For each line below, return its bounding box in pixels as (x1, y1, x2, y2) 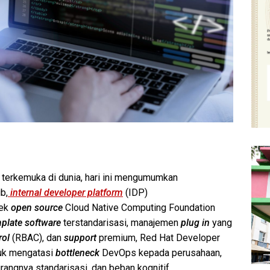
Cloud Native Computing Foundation (63, 201, 215, 213)
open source (11, 201, 63, 213)
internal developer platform (10, 186, 123, 198)
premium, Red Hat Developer (96, 231, 220, 243)
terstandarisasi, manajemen (61, 216, 181, 228)
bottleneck (55, 246, 102, 259)
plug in (181, 216, 210, 228)
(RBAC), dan (10, 231, 64, 243)
